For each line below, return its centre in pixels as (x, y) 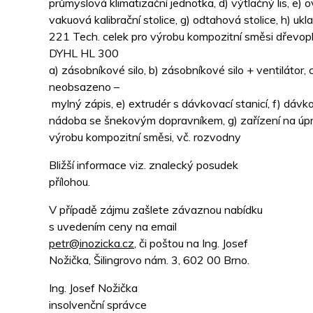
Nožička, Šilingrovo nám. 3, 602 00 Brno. (149, 260)
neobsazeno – (84, 87)
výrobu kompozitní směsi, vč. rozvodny (145, 137)
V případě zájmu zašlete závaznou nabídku (156, 210)
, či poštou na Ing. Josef (191, 243)
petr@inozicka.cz (92, 243)
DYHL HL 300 (84, 53)
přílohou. (70, 182)
